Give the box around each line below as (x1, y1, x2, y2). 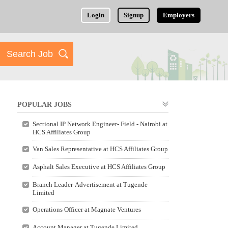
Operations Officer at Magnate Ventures (32, 206, 141, 213)
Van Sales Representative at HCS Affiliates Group (32, 145, 168, 153)
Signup (124, 11, 144, 19)
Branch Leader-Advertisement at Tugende (32, 181, 148, 188)
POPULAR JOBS (17, 101, 72, 108)
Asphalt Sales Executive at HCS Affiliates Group (32, 163, 165, 170)
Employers (163, 11, 195, 19)
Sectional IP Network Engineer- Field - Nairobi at (32, 120, 167, 128)
